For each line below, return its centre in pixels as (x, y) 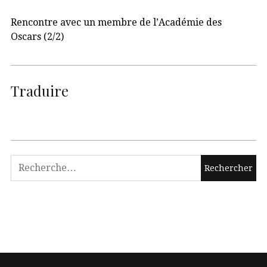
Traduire (40, 91)
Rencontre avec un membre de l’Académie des (116, 23)
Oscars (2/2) (37, 37)
